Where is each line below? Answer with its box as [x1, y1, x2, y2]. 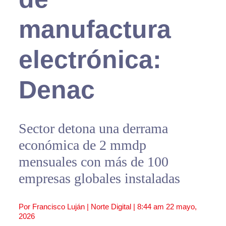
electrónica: [18, 45, 161, 74]
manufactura [18, 15, 171, 44]
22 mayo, [165, 202, 197, 211]
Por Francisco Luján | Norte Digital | [18, 202, 137, 211]
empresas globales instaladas [18, 171, 180, 187]
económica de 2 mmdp [18, 137, 146, 153]
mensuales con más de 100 [18, 154, 168, 170]
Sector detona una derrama [18, 121, 168, 137]
